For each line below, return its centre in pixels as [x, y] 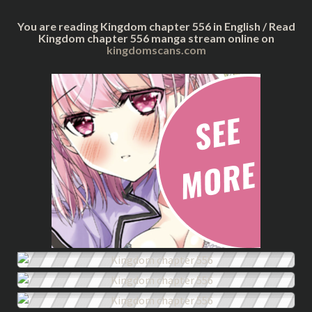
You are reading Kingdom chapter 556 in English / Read [156, 26]
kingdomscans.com [156, 50]
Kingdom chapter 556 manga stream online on [156, 38]
